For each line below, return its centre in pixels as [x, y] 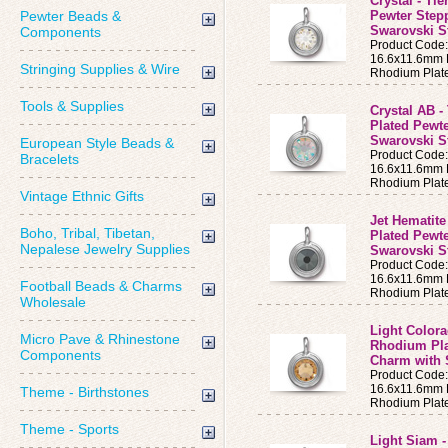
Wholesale [53, 302]
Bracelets [49, 159]
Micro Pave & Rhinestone [100, 339]
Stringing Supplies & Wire [100, 69]
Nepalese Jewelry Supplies [105, 249]
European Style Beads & [97, 143]
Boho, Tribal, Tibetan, [87, 233]
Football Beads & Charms [101, 286]
